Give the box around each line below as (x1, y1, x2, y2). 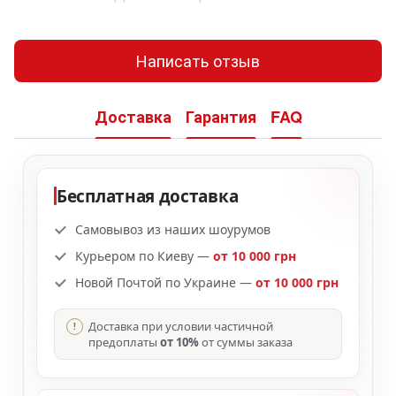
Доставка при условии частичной (88, 317, 273, 334)
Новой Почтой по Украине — (75, 273, 255, 291)
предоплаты (88, 333, 160, 350)
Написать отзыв (136, 49, 260, 72)
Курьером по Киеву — (75, 247, 213, 264)
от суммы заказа (199, 333, 293, 350)
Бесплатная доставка (57, 184, 239, 208)
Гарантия (185, 105, 256, 129)
